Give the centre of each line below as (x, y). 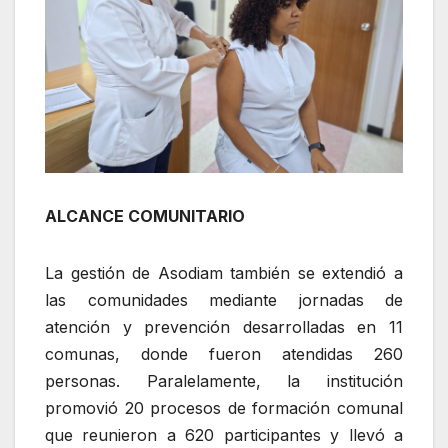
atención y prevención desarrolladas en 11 (224, 326)
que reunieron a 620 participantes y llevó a (224, 434)
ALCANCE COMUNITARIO (145, 215)
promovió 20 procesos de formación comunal (224, 407)
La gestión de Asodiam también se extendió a (224, 272)
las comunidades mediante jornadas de (224, 299)
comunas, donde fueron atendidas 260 (224, 353)
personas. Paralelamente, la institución (224, 380)
